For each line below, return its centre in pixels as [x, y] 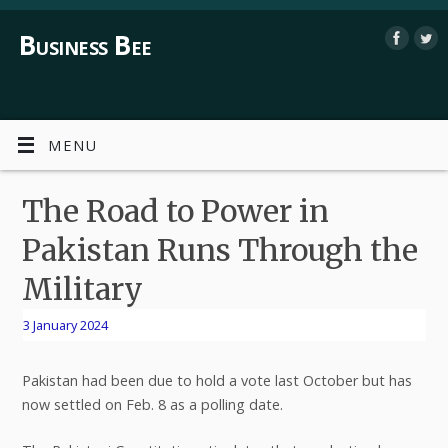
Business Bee [85, 45]
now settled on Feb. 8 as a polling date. [152, 405]
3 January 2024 [65, 324]
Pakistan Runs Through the [219, 249]
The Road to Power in [175, 210]
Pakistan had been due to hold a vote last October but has [216, 381]
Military [82, 288]
